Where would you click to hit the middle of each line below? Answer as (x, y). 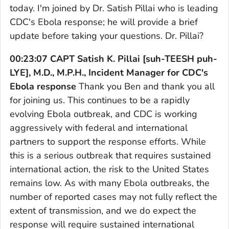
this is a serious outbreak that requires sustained (110, 155)
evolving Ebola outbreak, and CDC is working (104, 114)
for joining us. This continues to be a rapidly (100, 100)
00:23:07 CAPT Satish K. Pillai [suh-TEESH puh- (113, 59)
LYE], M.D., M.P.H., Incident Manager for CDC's (109, 72)
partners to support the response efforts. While (108, 141)
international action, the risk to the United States (109, 169)
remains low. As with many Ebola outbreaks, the (110, 183)
